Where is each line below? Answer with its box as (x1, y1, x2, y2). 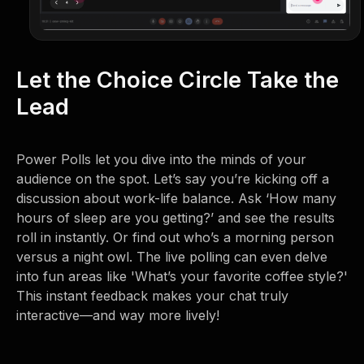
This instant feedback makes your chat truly (16, 287, 288, 304)
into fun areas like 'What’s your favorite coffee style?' (16, 267, 348, 284)
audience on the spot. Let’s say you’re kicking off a (16, 170, 329, 187)
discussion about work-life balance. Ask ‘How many (16, 189, 336, 206)
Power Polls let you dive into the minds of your (16, 150, 306, 167)
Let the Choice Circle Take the (16, 65, 339, 93)
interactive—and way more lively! (16, 306, 219, 323)
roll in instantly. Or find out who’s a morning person (16, 228, 334, 245)
